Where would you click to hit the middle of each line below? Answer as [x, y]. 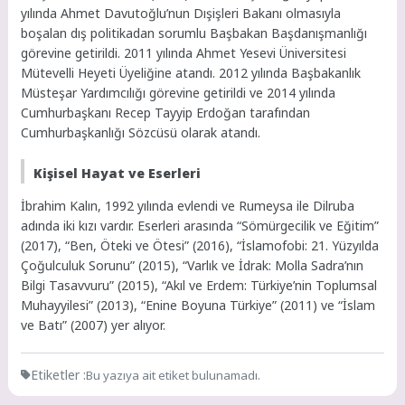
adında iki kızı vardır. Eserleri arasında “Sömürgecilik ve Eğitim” [200, 226]
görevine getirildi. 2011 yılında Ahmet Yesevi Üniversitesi [184, 52]
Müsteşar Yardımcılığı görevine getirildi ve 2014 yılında [179, 92]
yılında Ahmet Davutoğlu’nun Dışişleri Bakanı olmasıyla [181, 13]
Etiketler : [59, 375]
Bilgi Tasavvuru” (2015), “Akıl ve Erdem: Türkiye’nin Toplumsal [199, 286]
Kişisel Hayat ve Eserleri [118, 174]
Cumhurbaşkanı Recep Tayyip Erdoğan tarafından [166, 112]
